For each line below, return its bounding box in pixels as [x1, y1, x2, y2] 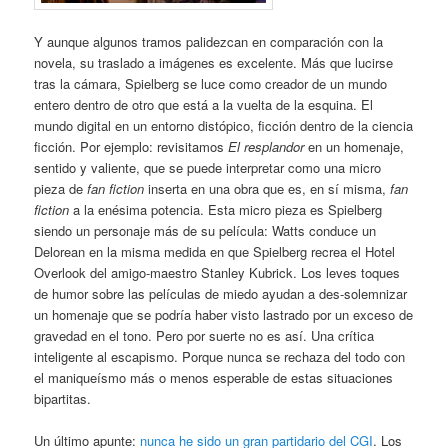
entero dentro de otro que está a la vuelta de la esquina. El [34, 94, 374, 114]
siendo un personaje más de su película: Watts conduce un [34, 220, 377, 240]
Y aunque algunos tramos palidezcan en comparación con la [34, 31, 384, 51]
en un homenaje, [304, 136, 405, 156]
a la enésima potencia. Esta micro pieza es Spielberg [69, 199, 383, 219]
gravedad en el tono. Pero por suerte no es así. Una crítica [34, 325, 375, 345]
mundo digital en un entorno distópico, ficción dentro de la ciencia [34, 115, 414, 135]
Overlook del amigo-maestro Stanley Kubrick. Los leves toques [34, 262, 401, 282]
